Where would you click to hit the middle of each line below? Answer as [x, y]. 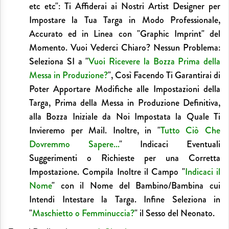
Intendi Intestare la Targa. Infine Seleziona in [125, 200]
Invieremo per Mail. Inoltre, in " [95, 131]
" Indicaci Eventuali [170, 144]
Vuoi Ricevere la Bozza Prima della [154, 62]
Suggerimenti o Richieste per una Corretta [125, 158]
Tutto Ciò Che [190, 131]
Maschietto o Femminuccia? [83, 213]
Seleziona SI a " [59, 62]
